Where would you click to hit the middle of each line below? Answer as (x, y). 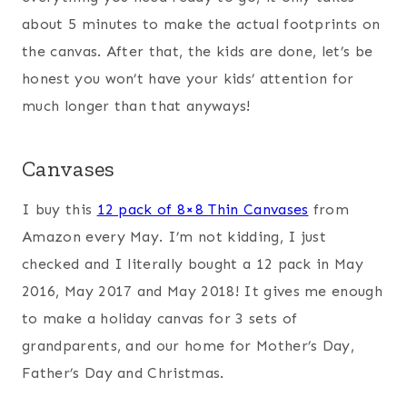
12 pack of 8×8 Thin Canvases (203, 210)
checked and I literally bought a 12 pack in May (193, 264)
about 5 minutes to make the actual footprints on (201, 25)
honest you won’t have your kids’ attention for (188, 79)
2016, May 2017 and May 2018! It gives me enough (203, 292)
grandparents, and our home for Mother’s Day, (189, 346)
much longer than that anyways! (136, 106)
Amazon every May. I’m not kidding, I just (174, 237)
